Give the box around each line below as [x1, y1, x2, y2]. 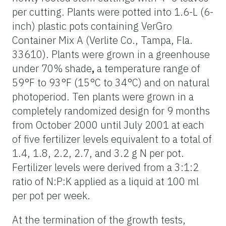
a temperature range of [94, 61, 200, 75]
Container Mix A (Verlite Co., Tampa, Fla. [12, 33, 193, 47]
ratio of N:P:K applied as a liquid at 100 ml [12, 174, 199, 188]
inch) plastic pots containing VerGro [12, 19, 172, 33]
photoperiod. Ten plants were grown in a [12, 89, 194, 103]
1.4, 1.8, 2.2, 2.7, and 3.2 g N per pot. [12, 146, 184, 160]
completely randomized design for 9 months [12, 103, 210, 118]
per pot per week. [12, 188, 90, 202]
